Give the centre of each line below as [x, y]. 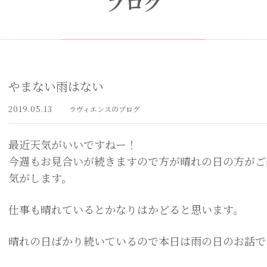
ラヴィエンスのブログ [105, 109]
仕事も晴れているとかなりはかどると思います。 [126, 209]
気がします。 [40, 178]
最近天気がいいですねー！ [73, 144]
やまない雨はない [56, 86]
